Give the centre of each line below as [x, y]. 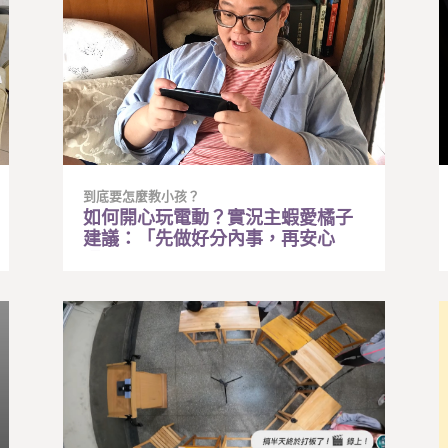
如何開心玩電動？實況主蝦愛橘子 [217, 218]
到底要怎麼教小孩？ [141, 197]
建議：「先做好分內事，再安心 [208, 239]
